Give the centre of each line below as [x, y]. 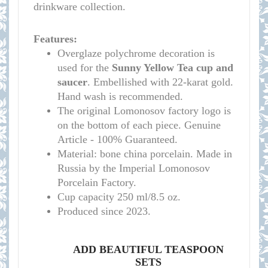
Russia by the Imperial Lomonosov [134, 168]
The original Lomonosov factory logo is [144, 111]
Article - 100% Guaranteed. [119, 139]
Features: [55, 39]
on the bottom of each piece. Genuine [139, 125]
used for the [85, 68]
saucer [72, 82]
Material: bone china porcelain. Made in [145, 154]
